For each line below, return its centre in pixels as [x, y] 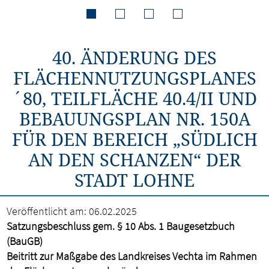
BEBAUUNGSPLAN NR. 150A [134, 119]
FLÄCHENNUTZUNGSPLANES [134, 78]
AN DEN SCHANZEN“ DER [134, 159]
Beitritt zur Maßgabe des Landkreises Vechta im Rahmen [132, 256]
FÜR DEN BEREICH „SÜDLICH [134, 139]
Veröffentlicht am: [47, 211]
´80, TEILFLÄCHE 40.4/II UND [134, 98]
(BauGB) [25, 241]
